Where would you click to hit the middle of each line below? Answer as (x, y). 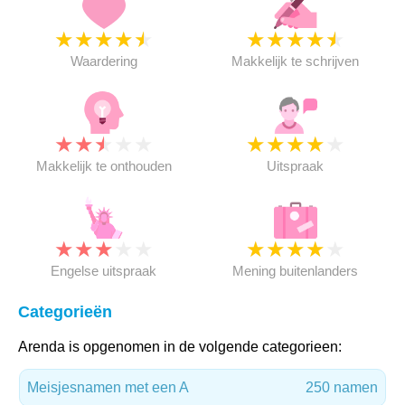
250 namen (342, 387)
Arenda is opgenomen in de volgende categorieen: (180, 347)
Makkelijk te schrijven (296, 61)
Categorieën (65, 312)
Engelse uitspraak (104, 271)
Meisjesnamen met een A (108, 387)
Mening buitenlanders (296, 271)
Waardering (104, 61)
